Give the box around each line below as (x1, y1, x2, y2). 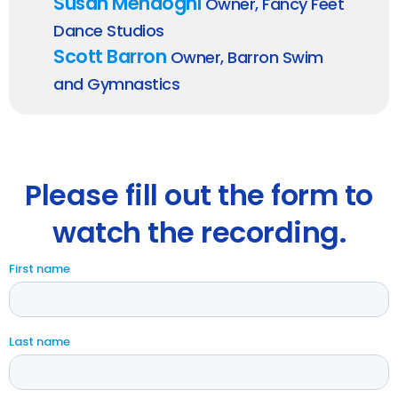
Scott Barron (53, 44, 166, 70)
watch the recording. (52, 212, 346, 253)
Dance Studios (53, 20, 164, 43)
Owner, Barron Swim (166, 46, 323, 69)
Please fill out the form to (25, 175, 373, 216)
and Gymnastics (53, 73, 179, 96)
